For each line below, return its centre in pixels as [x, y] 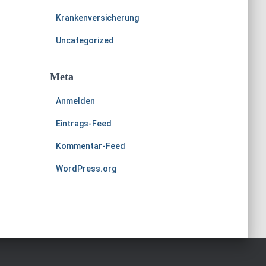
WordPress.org [86, 169]
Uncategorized [85, 40]
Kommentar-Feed [90, 146]
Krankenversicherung [97, 18]
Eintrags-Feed [83, 123]
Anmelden [75, 101]
